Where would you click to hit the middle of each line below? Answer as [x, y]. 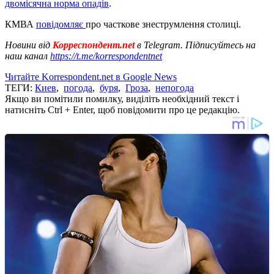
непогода [175, 87]
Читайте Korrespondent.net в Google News [91, 76]
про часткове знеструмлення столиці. [163, 24]
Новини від [28, 45]
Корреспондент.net [94, 45]
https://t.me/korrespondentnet [106, 56]
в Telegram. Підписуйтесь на [196, 45]
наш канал [28, 56]
